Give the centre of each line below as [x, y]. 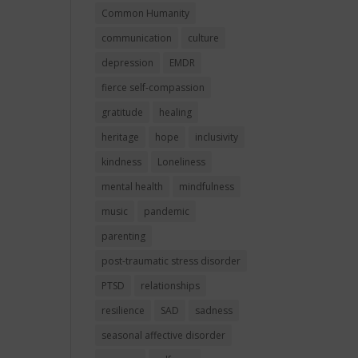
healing [176, 112]
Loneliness [182, 162]
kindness [122, 162]
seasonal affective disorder [164, 335]
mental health [133, 187]
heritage [121, 137]
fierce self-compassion [153, 88]
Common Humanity [146, 13]
